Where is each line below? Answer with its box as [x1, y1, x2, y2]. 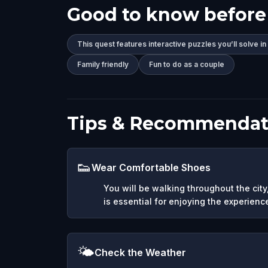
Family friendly [77, 59, 129, 69]
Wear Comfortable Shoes [92, 161, 211, 173]
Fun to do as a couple [149, 59, 224, 69]
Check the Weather [95, 246, 186, 258]
